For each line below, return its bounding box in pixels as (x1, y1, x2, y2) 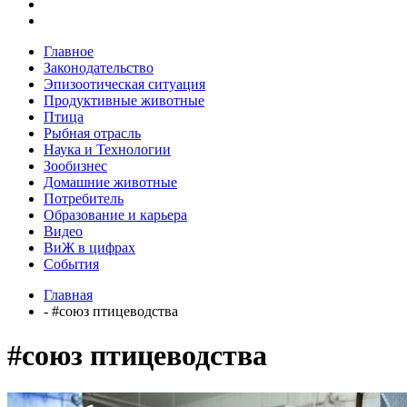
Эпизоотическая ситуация (44, 75, 205, 92)
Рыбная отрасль (44, 124, 141, 141)
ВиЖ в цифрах (44, 239, 135, 255)
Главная (44, 286, 93, 303)
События (44, 255, 99, 272)
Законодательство (44, 59, 154, 75)
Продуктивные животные (44, 92, 204, 108)
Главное (44, 43, 94, 59)
